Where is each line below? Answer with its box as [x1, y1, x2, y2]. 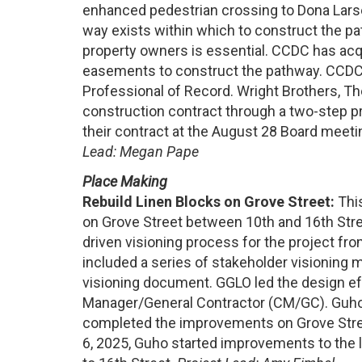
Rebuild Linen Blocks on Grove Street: [82, 193, 335, 211]
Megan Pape [120, 142, 199, 160]
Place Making [82, 173, 167, 191]
